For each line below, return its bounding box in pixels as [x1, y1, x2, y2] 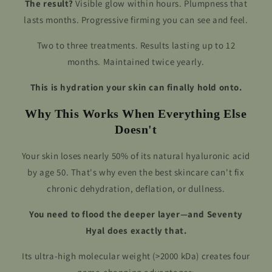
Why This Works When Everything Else [25, 106, 247, 120]
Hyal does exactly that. [85, 224, 187, 236]
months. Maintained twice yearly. [67, 56, 205, 68]
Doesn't [115, 122, 157, 136]
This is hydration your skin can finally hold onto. [30, 81, 242, 93]
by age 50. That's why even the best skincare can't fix [27, 166, 245, 178]
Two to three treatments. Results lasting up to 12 [36, 39, 236, 52]
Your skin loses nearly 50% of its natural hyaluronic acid [21, 149, 251, 161]
